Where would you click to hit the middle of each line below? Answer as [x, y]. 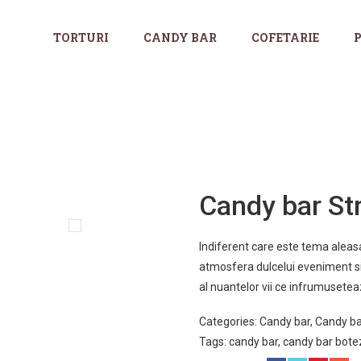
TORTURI [81, 37]
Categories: [229, 322]
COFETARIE [285, 37]
